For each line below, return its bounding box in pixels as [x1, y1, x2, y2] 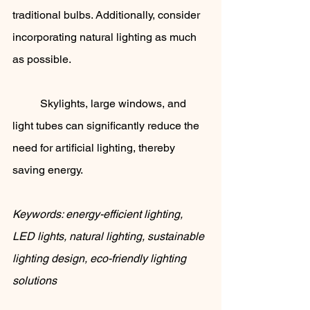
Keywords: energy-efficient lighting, [12, 208, 185, 221]
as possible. [12, 53, 73, 66]
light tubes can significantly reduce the [12, 119, 202, 133]
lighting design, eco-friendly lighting [12, 252, 189, 266]
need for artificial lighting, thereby [12, 141, 178, 155]
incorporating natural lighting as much [12, 30, 199, 44]
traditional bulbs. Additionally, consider [12, 8, 203, 22]
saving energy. [12, 163, 83, 177]
